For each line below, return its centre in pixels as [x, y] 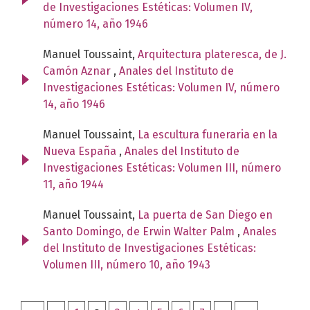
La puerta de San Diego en [205, 215]
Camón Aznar [78, 71]
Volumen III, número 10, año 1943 [127, 264]
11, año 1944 [73, 184]
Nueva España [81, 151]
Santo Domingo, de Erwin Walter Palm [140, 231]
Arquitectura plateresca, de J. [212, 54]
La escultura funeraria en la [208, 134]
